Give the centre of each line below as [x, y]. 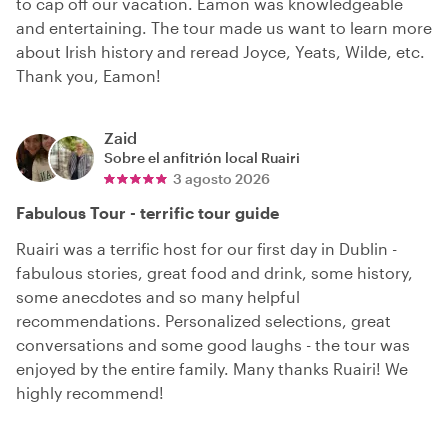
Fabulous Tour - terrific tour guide [147, 212]
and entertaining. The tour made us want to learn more [224, 27]
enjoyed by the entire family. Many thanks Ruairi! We [212, 368]
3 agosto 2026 [221, 178]
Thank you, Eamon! [88, 75]
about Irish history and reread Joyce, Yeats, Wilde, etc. [220, 51]
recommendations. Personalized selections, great [203, 320]
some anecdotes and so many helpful [158, 296]
